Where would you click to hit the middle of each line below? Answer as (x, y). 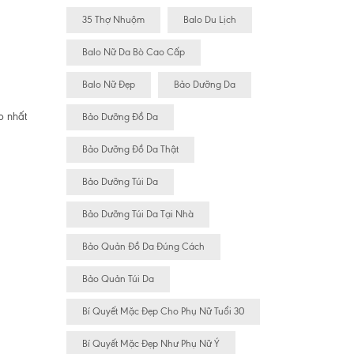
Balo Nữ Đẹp (108, 85)
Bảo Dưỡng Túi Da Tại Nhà (137, 215)
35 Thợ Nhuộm (113, 20)
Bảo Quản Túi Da (118, 279)
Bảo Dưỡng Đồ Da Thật (130, 150)
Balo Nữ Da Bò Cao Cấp (133, 53)
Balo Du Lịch (209, 20)
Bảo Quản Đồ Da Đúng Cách (143, 247)
